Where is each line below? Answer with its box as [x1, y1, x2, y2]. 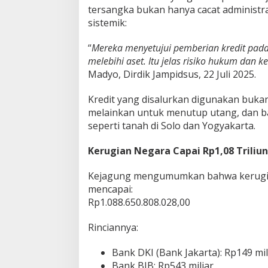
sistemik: [88, 16, 127, 29]
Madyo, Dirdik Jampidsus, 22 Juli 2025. [88, 67, 256, 81]
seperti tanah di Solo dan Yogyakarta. [88, 118, 255, 132]
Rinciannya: [88, 220, 138, 234]
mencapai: [88, 182, 133, 196]
